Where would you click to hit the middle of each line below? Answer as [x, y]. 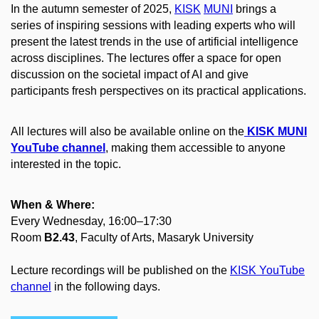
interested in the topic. [66, 164]
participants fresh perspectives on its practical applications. [158, 91]
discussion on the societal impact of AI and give [130, 75]
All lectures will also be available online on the [127, 131]
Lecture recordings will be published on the [120, 270]
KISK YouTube [267, 270]
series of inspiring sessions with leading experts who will [153, 26]
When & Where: [53, 204]
